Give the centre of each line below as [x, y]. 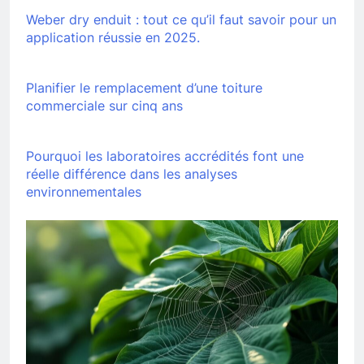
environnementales [84, 191]
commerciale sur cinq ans [104, 105]
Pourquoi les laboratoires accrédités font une [165, 156]
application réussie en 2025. [113, 37]
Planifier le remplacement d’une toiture [144, 87]
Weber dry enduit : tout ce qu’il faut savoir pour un [181, 19]
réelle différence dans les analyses [132, 173]
